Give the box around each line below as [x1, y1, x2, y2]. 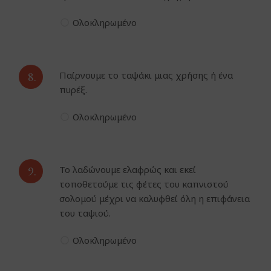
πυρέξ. [59, 83, 88, 96]
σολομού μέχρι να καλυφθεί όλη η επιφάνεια [59, 192, 250, 205]
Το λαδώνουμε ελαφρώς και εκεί [59, 163, 197, 176]
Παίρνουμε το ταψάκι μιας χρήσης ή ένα [59, 69, 233, 82]
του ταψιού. [59, 207, 111, 220]
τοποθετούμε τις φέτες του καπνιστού [59, 178, 229, 191]
